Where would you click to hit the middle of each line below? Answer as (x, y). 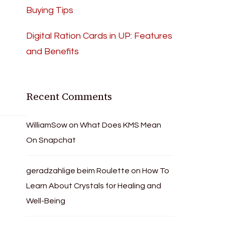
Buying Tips (50, 10)
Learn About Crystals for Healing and (94, 186)
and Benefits (53, 51)
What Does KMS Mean (121, 125)
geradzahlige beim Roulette (78, 171)
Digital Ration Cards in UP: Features (99, 36)
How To (156, 171)
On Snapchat (51, 140)
